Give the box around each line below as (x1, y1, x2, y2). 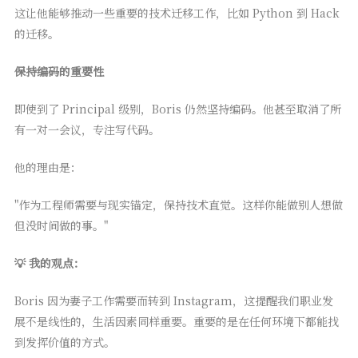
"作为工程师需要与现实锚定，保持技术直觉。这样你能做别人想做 (14, 197, 343, 213)
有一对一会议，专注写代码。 (14, 121, 160, 138)
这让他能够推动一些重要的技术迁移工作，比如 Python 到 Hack (14, 5, 340, 22)
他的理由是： (14, 159, 82, 176)
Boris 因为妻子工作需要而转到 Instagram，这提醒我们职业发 (14, 292, 333, 309)
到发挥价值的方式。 (14, 334, 115, 351)
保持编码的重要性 (14, 63, 104, 80)
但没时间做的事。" (14, 217, 108, 234)
